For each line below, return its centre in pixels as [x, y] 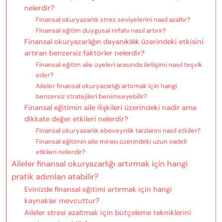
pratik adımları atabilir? [55, 176]
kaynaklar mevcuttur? [62, 200]
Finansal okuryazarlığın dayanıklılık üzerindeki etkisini [114, 41]
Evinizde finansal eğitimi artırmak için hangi [98, 189]
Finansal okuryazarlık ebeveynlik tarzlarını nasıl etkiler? [118, 130]
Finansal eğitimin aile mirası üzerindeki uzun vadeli [111, 141]
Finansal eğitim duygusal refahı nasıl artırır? [101, 30]
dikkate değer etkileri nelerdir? [76, 119]
